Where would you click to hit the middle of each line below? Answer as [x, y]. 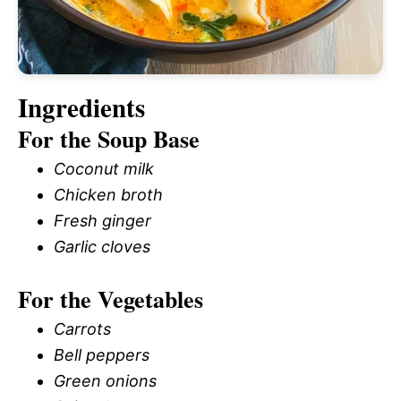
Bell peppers [102, 354]
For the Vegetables [111, 299]
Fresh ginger [102, 220]
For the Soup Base [109, 138]
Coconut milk [104, 168]
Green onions [105, 380]
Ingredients [81, 107]
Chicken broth [108, 194]
